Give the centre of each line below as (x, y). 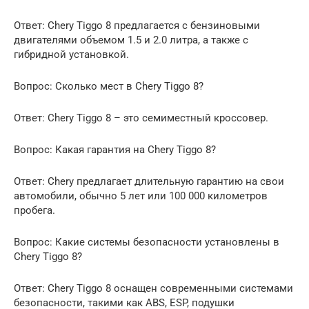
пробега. (34, 211)
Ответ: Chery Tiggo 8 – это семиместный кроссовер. (141, 118)
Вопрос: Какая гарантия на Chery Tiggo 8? (115, 150)
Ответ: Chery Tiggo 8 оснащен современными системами (153, 289)
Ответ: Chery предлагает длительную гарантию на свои (149, 182)
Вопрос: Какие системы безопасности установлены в (147, 242)
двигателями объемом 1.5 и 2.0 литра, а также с (131, 40)
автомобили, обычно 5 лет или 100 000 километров (141, 196)
